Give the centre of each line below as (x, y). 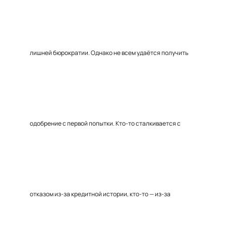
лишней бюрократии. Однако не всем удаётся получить (109, 53)
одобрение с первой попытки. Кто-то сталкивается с (105, 123)
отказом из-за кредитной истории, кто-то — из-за (100, 194)
